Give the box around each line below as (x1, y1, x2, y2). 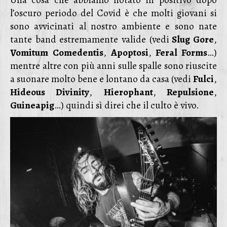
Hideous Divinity (10, 86, 90, 99)
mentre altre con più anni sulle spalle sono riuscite (10, 59, 217, 72)
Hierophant (103, 86, 153, 99)
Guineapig (10, 99, 54, 112)
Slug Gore (169, 33, 214, 46)
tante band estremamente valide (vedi (10, 33, 169, 46)
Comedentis (53, 46, 103, 59)
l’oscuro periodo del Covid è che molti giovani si (10, 7, 217, 20)
